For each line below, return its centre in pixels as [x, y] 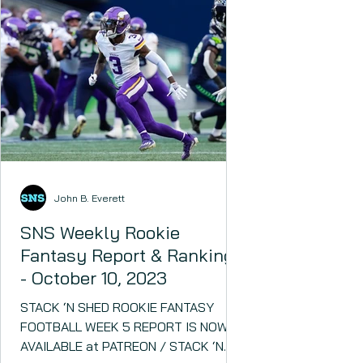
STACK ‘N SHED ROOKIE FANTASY [117, 307]
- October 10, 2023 [94, 278]
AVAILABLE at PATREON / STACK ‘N [122, 346]
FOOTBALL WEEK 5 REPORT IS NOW [124, 327]
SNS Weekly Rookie [100, 233]
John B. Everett [90, 198]
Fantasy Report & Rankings [132, 255]
